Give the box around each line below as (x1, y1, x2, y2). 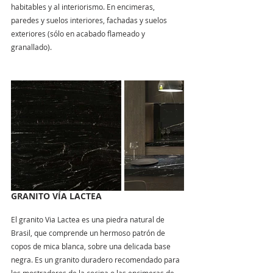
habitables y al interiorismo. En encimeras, (11, 2, 157, 12)
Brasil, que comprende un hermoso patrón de (11, 228, 167, 238)
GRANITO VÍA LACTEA (11, 190, 102, 202)
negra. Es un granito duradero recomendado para (11, 255, 182, 264)
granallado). (11, 42, 52, 52)
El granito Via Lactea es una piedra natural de (11, 214, 166, 224)
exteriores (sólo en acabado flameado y (11, 29, 147, 38)
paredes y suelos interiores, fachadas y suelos (11, 15, 169, 25)
